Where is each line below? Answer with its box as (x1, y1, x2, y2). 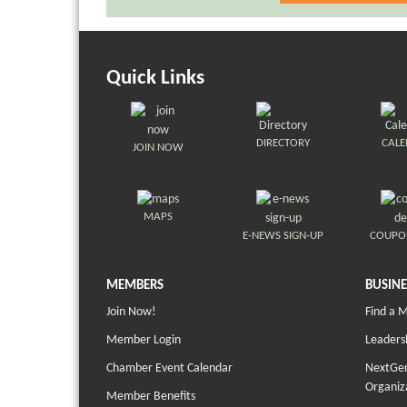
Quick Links (106, 68, 204, 90)
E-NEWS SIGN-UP (243, 230, 324, 243)
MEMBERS (106, 279, 164, 293)
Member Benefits (106, 390, 195, 404)
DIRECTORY (256, 137, 311, 150)
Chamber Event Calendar (106, 362, 233, 376)
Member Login (106, 333, 181, 348)
